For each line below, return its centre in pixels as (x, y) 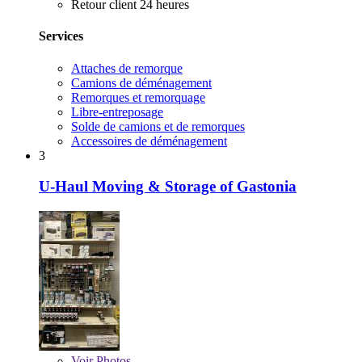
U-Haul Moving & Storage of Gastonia (168, 187)
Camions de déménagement (141, 82)
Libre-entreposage (117, 112)
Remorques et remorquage (138, 97)
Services (61, 36)
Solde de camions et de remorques (158, 126)
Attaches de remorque (127, 68)
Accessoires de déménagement (149, 141)
